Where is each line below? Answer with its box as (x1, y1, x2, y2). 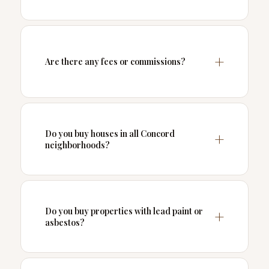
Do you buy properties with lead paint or (44, 205, 203, 217)
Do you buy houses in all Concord (44, 127, 175, 139)
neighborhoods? (44, 139, 110, 151)
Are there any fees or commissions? (44, 56, 186, 68)
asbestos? (44, 216, 85, 228)
